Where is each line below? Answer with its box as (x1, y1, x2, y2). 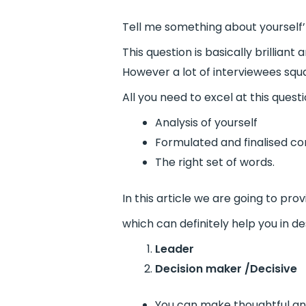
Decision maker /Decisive (154, 261, 297, 277)
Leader (154, 241, 194, 257)
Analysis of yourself (154, 115, 258, 130)
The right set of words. (154, 154, 275, 170)
